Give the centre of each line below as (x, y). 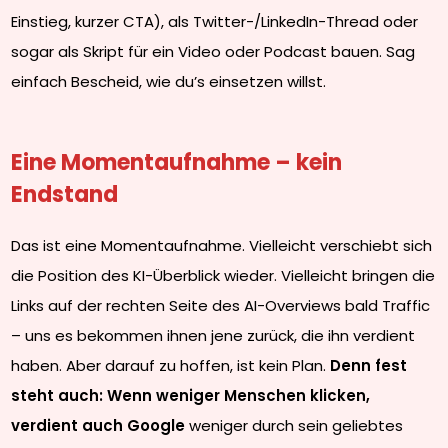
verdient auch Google (98, 425)
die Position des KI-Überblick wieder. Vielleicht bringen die (223, 275)
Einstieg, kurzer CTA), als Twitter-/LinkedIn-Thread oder (215, 21)
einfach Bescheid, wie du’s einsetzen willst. (169, 81)
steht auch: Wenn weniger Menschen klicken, (191, 395)
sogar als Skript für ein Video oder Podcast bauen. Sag (213, 51)
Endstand (65, 194)
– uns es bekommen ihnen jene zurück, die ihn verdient (213, 335)
